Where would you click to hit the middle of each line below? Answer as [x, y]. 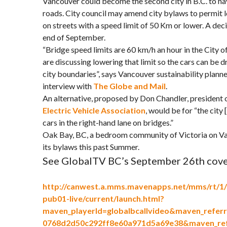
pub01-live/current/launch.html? [103, 198]
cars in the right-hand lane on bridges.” [108, 122]
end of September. [74, 37]
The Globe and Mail [129, 86]
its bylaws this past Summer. [91, 147]
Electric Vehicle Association [94, 110]
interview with [68, 86]
